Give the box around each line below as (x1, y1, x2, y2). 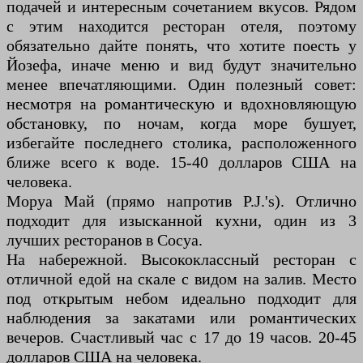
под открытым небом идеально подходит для (6, 289, 357, 308)
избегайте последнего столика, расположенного (6, 134, 357, 152)
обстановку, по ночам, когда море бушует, (6, 114, 357, 133)
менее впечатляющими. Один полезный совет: (6, 75, 357, 94)
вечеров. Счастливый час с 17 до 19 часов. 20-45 (6, 328, 357, 347)
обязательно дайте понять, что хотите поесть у (6, 36, 357, 55)
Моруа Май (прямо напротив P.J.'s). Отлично (6, 192, 357, 211)
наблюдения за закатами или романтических (6, 309, 357, 327)
